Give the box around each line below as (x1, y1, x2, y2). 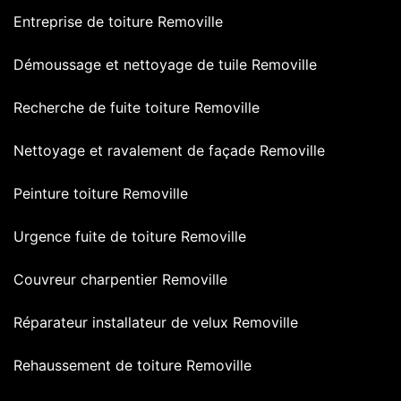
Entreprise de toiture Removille (13, 12, 223, 30)
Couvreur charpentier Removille (13, 269, 227, 288)
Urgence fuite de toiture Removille (13, 226, 246, 245)
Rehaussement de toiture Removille (13, 355, 252, 374)
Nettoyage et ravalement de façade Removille (13, 141, 325, 159)
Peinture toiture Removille (13, 183, 188, 202)
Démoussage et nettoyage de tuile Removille (13, 55, 317, 73)
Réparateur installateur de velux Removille (13, 312, 298, 331)
